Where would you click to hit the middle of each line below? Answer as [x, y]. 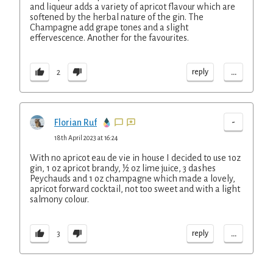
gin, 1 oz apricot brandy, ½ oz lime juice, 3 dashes [123, 168]
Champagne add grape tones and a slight [109, 27]
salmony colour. [59, 199]
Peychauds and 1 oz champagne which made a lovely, [133, 179]
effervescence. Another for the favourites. [109, 38]
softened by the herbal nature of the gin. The [117, 17]
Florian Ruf [76, 122]
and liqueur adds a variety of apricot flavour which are [133, 7]
